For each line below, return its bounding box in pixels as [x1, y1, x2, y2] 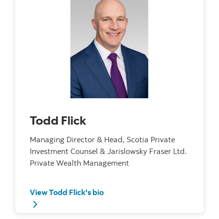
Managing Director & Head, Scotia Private [30, 134, 175, 145]
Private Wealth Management [30, 158, 129, 168]
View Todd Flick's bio [30, 187, 104, 197]
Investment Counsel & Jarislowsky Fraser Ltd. [30, 146, 187, 156]
